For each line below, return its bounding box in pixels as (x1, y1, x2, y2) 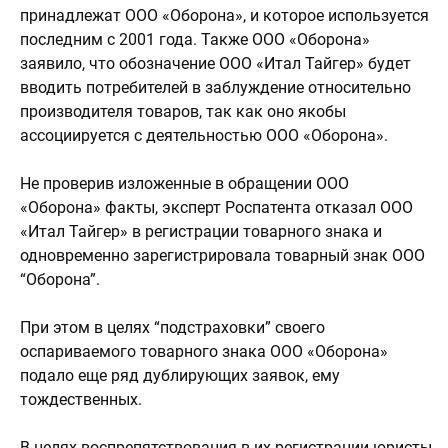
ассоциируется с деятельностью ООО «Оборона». (20, 126, 388, 146)
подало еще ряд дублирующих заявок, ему (20, 366, 340, 386)
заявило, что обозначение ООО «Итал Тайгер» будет (20, 54, 411, 74)
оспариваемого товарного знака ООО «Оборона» (20, 342, 388, 362)
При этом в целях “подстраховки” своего (20, 318, 325, 338)
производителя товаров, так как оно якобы (20, 102, 346, 122)
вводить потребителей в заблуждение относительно (20, 78, 411, 98)
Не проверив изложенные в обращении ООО (20, 174, 349, 194)
